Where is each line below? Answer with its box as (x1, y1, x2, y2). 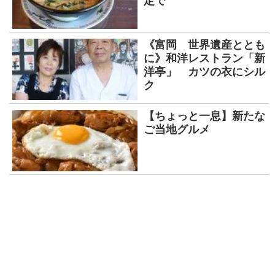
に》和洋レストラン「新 (144, 52, 265, 64)
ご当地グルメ (144, 123, 210, 136)
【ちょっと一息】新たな (144, 109, 265, 122)
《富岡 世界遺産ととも (144, 38, 265, 51)
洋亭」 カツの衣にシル (144, 65, 265, 78)
